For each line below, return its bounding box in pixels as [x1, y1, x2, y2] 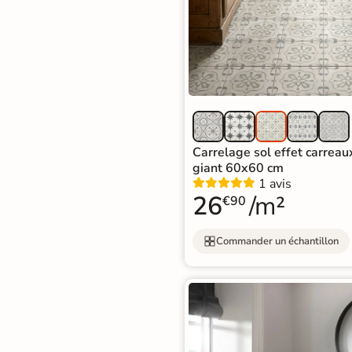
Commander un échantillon [215, 233, 339, 248]
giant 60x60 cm [192, 159, 284, 178]
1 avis [258, 175, 291, 193]
